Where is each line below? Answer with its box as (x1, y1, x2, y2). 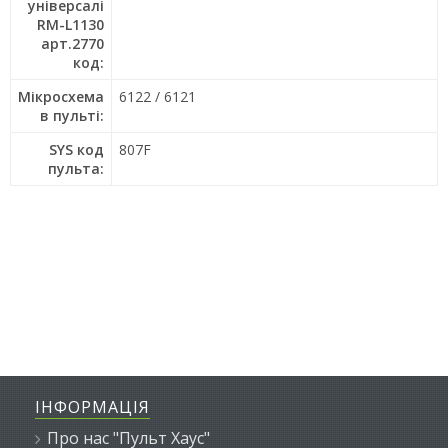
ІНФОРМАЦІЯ (35, 396, 150, 418)
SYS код (49, 140, 104, 159)
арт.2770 (41, 34, 104, 53)
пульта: (48, 159, 104, 178)
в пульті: (40, 106, 104, 125)
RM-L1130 (37, 15, 104, 34)
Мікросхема (18, 87, 104, 106)
